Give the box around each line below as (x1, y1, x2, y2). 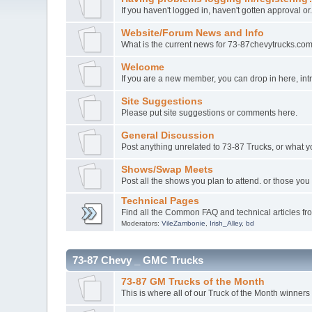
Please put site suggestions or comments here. (120, 107, 297, 118)
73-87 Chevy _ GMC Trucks (72, 253, 204, 266)
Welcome (120, 61, 164, 72)
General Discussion (120, 130, 214, 141)
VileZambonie (161, 219, 205, 227)
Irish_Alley (209, 219, 242, 227)
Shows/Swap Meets (120, 164, 213, 175)
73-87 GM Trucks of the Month (120, 276, 265, 287)
